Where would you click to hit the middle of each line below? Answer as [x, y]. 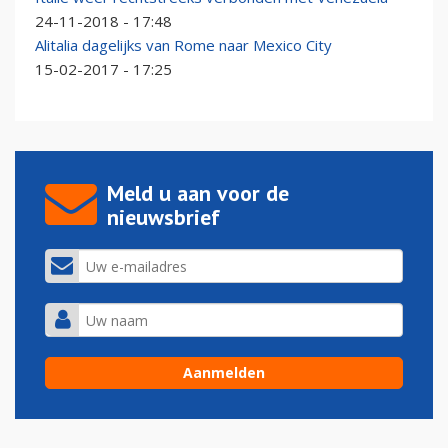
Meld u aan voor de [198, 193]
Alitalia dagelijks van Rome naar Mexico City [183, 45]
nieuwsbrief [163, 217]
